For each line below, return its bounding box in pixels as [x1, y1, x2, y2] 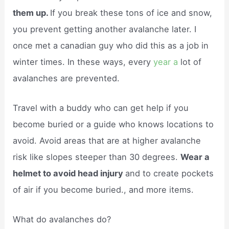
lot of [180, 56, 202, 67]
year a [153, 56, 181, 67]
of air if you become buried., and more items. [13, 184, 194, 195]
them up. [13, 7, 51, 18]
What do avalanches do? [13, 214, 111, 225]
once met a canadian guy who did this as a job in [13, 40, 209, 51]
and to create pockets [125, 168, 214, 178]
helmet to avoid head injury [13, 168, 126, 178]
